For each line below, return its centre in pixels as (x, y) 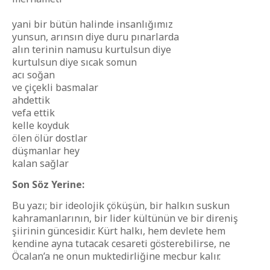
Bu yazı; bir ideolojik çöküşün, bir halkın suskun (121, 206)
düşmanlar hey (46, 151)
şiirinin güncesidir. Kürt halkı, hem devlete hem (119, 231)
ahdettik (31, 100)
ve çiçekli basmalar (55, 87)
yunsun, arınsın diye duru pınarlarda (96, 37)
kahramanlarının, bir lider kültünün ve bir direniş (125, 218)
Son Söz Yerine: (48, 184)
